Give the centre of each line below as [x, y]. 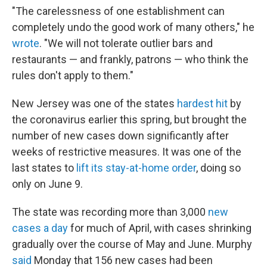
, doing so [218, 168]
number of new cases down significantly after [120, 136]
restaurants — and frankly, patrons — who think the [130, 59]
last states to [43, 168]
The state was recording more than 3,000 [110, 212]
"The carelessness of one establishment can [118, 11]
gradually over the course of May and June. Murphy [132, 244]
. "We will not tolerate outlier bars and [126, 43]
